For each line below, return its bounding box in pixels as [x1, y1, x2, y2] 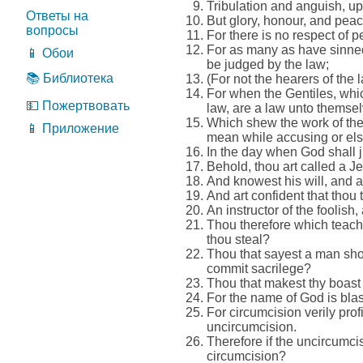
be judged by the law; [207, 58, 329, 71]
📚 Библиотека [26, 71, 113, 85]
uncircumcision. [207, 320, 297, 334]
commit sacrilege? [207, 262, 311, 275]
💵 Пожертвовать [26, 99, 130, 113]
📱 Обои [26, 46, 74, 60]
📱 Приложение [26, 122, 119, 135]
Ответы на [26, 9, 88, 23]
